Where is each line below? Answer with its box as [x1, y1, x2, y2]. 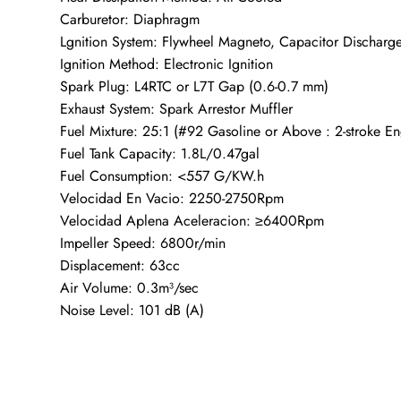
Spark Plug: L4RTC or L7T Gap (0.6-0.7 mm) [60, 76, 329, 98]
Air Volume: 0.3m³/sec [60, 277, 200, 299]
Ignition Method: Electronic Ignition [60, 54, 274, 75]
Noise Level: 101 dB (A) [60, 300, 205, 321]
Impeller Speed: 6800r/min [60, 233, 226, 254]
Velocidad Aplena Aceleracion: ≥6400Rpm [60, 210, 325, 232]
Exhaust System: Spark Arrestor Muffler [60, 98, 294, 120]
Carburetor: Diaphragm [60, 9, 200, 30]
